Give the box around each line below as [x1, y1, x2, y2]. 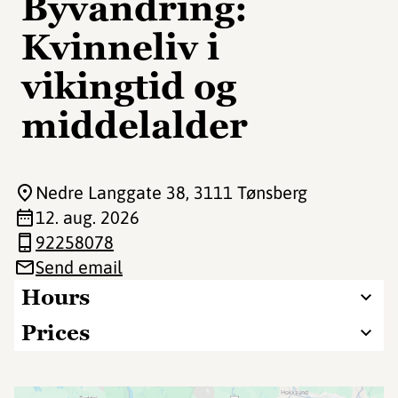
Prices [21, 319, 90, 346]
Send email [36, 257, 123, 277]
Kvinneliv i [21, 24, 219, 70]
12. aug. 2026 [36, 207, 139, 227]
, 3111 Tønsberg [186, 182, 307, 203]
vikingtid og [21, 63, 236, 109]
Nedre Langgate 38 [36, 182, 186, 203]
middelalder [21, 102, 248, 148]
